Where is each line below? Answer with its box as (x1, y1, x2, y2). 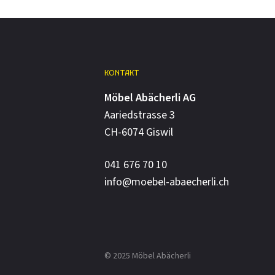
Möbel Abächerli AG (104, 91, 196, 106)
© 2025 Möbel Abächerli (104, 250, 191, 262)
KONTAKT (104, 69, 139, 79)
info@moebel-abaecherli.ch (104, 175, 229, 190)
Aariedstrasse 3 (104, 108, 175, 123)
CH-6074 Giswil (104, 125, 173, 140)
